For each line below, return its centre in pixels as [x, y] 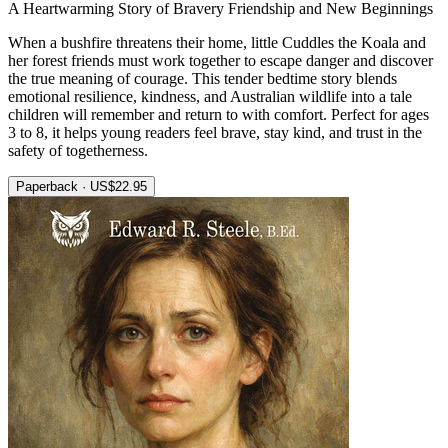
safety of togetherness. [78, 150]
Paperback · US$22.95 [81, 186]
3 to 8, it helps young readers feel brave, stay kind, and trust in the [215, 132]
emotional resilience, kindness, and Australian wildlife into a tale [210, 96]
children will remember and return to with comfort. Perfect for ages [218, 114]
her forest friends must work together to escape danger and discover [220, 60]
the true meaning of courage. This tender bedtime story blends [202, 78]
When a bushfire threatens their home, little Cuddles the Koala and [217, 42]
